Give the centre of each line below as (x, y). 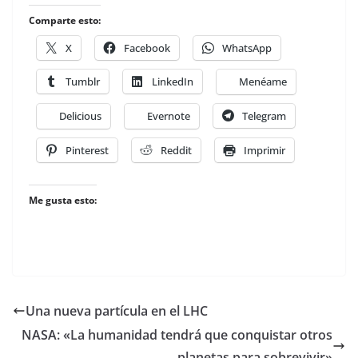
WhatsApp (247, 48)
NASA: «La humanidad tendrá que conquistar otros (177, 335)
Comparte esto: (65, 20)
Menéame (263, 82)
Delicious (80, 116)
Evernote (169, 116)
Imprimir (265, 150)
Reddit (176, 150)
